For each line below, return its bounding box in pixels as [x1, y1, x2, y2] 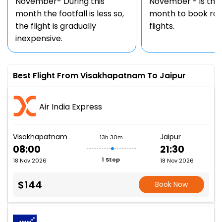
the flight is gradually [15, 20, 96, 32]
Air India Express [39, 101, 102, 112]
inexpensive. [15, 33, 62, 44]
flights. [149, 20, 174, 32]
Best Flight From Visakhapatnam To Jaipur [13, 70, 186, 81]
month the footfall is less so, [15, 8, 124, 19]
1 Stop [102, 155, 120, 164]
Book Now [155, 179, 188, 189]
